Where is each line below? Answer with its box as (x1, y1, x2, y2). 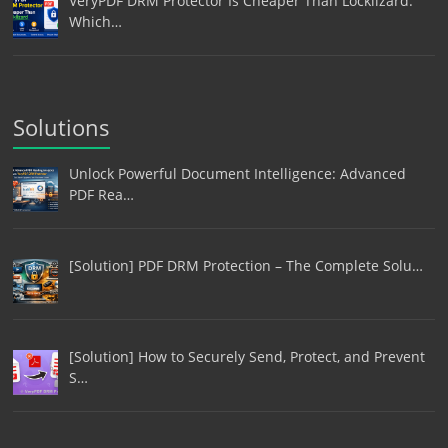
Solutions (13, 111, 111, 142)
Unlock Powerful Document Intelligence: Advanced (68, 163, 406, 183)
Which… (68, 12, 122, 32)
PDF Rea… (68, 184, 134, 204)
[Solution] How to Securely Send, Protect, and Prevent (68, 347, 425, 367)
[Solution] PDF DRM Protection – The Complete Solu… (68, 255, 423, 275)
